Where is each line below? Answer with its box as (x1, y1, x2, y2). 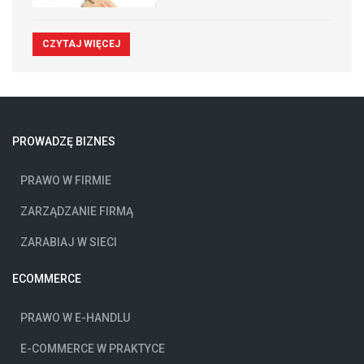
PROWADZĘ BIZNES (12, 135, 115, 149)
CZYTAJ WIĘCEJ (42, 38, 120, 50)
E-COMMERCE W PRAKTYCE (20, 342, 165, 356)
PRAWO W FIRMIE (20, 174, 111, 188)
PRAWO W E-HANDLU (20, 311, 130, 325)
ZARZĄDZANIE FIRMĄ (20, 205, 133, 219)
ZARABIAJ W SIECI (20, 236, 117, 249)
